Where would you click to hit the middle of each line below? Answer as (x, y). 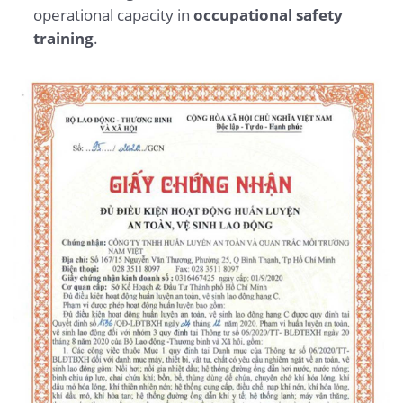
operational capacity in (113, 14)
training (63, 38)
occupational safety (268, 14)
